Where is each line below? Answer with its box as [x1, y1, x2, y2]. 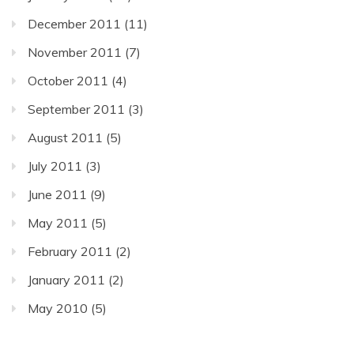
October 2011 [28, 73, 108, 89]
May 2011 [28, 215, 88, 232]
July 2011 [28, 158, 82, 175]
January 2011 [28, 272, 105, 288]
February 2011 [28, 243, 112, 260]
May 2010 [28, 300, 88, 317]
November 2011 [28, 44, 122, 61]
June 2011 [28, 186, 87, 203]
